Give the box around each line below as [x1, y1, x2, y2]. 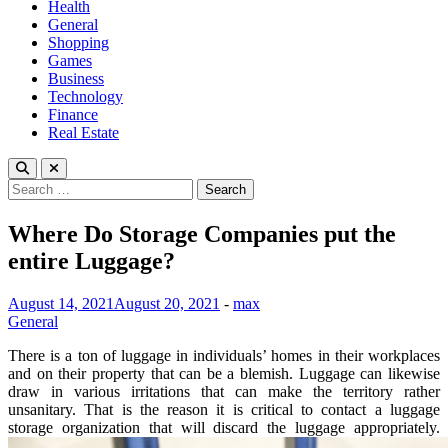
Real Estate [48, 124, 119, 141]
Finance [48, 106, 98, 123]
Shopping [48, 34, 109, 51]
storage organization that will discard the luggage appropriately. [8, 418, 440, 436]
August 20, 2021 [114, 294, 220, 312]
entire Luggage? [8, 247, 175, 274]
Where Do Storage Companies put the [8, 220, 396, 247]
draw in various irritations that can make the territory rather [8, 382, 440, 400]
